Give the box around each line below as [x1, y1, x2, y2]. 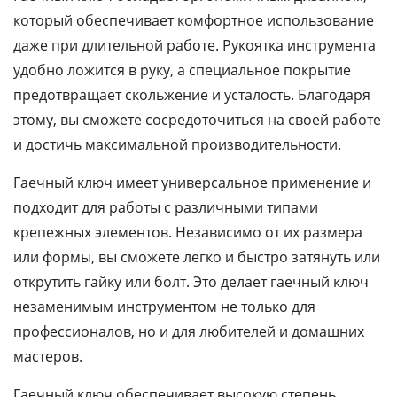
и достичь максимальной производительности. [13, 135, 341, 154]
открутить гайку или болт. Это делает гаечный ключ [13, 272, 369, 292]
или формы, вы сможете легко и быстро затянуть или [13, 247, 380, 267]
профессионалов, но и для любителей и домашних [13, 322, 364, 341]
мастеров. [13, 346, 82, 366]
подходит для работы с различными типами [13, 198, 318, 217]
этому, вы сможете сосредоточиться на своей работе [13, 110, 381, 129]
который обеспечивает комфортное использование [13, 11, 374, 30]
